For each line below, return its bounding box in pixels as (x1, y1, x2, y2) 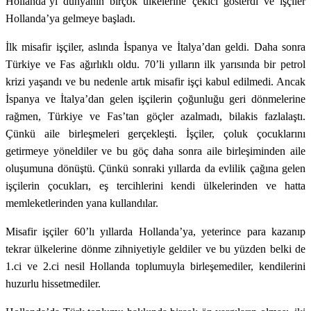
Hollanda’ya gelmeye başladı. (6, 12, 135, 24)
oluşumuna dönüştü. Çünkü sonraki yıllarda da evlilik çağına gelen (6, 162, 305, 174)
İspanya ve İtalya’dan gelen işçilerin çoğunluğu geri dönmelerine (6, 92, 305, 105)
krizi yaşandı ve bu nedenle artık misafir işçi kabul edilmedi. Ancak (6, 75, 305, 87)
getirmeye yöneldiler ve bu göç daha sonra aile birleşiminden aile (6, 144, 305, 157)
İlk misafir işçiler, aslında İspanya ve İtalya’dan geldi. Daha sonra (6, 40, 305, 53)
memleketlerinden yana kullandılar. (6, 196, 158, 209)
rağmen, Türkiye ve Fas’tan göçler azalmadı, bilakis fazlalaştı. (6, 110, 305, 122)
